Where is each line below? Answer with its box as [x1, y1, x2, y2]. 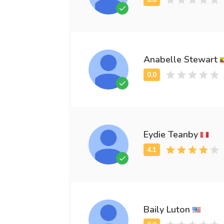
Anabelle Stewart [143, 53, 217, 65]
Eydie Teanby [143, 128, 198, 140]
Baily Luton [143, 203, 190, 215]
